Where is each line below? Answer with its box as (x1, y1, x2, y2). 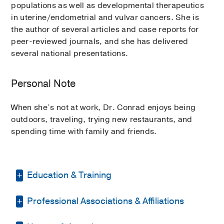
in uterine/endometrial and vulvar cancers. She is (11, 12, 199, 23)
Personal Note (11, 77, 76, 91)
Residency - (39, 195, 90, 207)
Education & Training (25, 169, 112, 181)
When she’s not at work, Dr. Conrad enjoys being (11, 102, 196, 113)
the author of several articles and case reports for (11, 24, 199, 35)
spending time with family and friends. (11, 126, 157, 137)
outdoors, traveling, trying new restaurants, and (11, 114, 192, 125)
